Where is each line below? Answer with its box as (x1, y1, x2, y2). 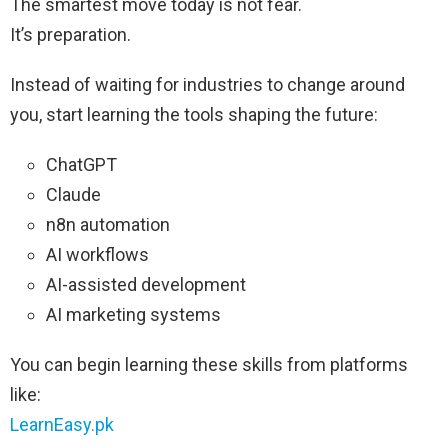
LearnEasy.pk (10, 414, 114, 436)
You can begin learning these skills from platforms (10, 354, 408, 376)
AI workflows (46, 244, 149, 266)
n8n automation (46, 214, 170, 236)
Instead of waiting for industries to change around (10, 74, 405, 96)
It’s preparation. (10, 24, 131, 46)
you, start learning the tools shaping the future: (10, 104, 378, 126)
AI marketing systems (46, 304, 221, 326)
